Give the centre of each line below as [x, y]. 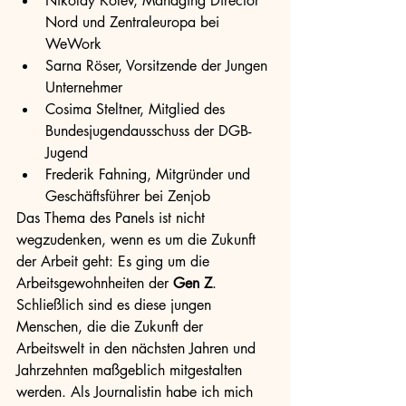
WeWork [73, 44]
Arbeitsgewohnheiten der [95, 283]
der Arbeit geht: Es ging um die [115, 261]
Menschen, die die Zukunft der [112, 327]
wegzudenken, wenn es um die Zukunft [138, 240]
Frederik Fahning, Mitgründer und [150, 174]
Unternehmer [84, 87]
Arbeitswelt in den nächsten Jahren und [138, 348]
